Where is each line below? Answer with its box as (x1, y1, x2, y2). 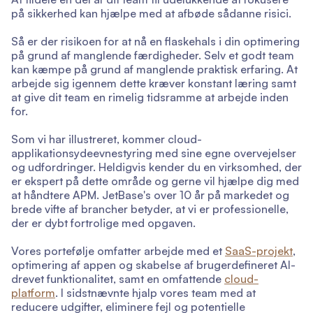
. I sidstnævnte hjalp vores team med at (55, 285, 256, 300)
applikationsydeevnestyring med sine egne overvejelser (11, 145, 296, 160)
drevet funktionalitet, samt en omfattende (11, 271, 224, 286)
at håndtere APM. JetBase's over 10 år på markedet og (11, 187, 289, 202)
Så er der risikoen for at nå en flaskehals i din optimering (11, 34, 300, 48)
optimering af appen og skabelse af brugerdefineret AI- (11, 257, 296, 272)
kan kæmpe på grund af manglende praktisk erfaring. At (11, 61, 298, 76)
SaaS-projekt (225, 243, 293, 258)
